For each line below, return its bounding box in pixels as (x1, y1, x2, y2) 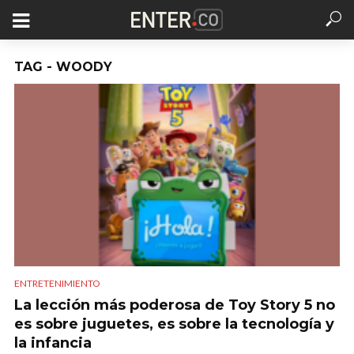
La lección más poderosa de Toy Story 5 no (14, 296, 335, 314)
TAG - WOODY (14, 59, 112, 74)
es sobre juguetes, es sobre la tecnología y (14, 315, 334, 333)
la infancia (14, 334, 92, 352)
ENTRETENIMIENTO (14, 277, 100, 290)
